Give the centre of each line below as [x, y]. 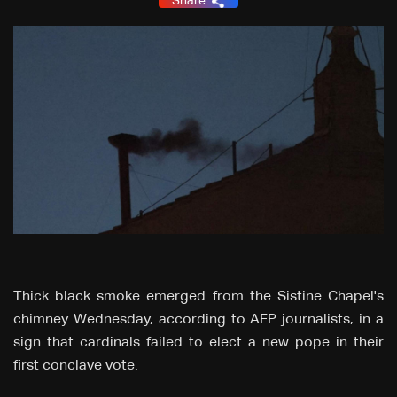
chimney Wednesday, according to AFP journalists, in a [198, 320]
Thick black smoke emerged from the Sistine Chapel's [198, 297]
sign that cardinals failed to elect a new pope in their [198, 343]
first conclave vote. [76, 366]
